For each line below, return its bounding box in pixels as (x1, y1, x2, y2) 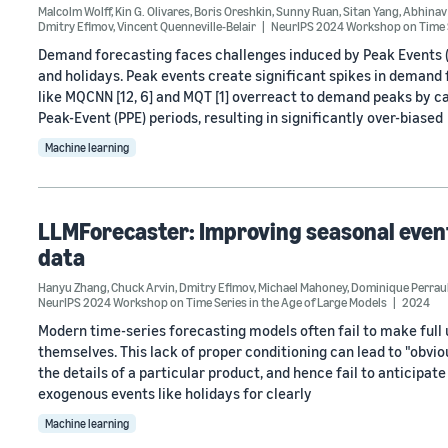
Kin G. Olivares (115, 3, 190, 19)
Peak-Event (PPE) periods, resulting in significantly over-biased (38, 108, 443, 126)
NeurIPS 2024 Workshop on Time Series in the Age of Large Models (38, 294, 387, 310)
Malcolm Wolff (38, 3, 111, 19)
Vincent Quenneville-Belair (117, 18, 256, 34)
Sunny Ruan (276, 3, 339, 19)
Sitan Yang (343, 3, 399, 19)
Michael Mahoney (258, 279, 347, 295)
